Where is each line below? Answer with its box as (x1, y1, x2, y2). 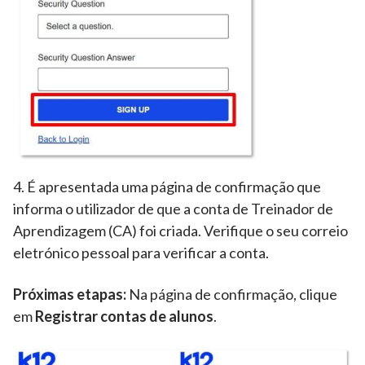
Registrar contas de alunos (33, 306, 213, 325)
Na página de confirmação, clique (126, 284, 337, 303)
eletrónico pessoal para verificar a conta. (13, 243, 271, 262)
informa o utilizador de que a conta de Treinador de (13, 199, 333, 218)
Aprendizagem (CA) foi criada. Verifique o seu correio (13, 221, 348, 240)
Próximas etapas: (13, 284, 126, 303)
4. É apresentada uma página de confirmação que (13, 177, 321, 196)
